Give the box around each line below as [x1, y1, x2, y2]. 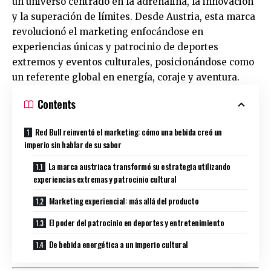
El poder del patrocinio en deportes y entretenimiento [48, 216, 224, 229]
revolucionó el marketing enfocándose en [12, 26, 203, 38]
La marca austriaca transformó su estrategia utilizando [48, 160, 230, 173]
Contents [38, 96, 76, 113]
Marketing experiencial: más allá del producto [48, 194, 199, 207]
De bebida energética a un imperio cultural [48, 238, 188, 251]
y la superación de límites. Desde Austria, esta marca [12, 11, 255, 23]
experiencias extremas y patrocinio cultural [33, 172, 177, 186]
